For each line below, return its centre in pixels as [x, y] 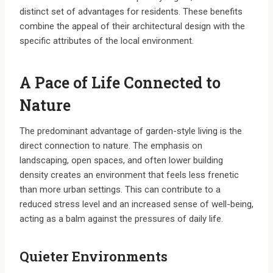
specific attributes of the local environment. [107, 41]
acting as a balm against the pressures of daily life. [121, 219]
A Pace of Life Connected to [120, 82]
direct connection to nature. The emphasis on [111, 146]
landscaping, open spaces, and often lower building [121, 161]
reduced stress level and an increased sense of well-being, [136, 204]
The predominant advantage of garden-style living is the [131, 131]
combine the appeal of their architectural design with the [132, 27]
